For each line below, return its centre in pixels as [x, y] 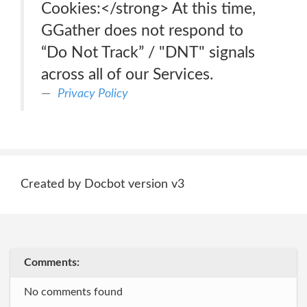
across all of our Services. [127, 74]
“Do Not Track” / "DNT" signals [148, 52]
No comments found [73, 292]
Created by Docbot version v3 [102, 184]
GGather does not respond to [142, 30]
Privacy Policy [93, 94]
